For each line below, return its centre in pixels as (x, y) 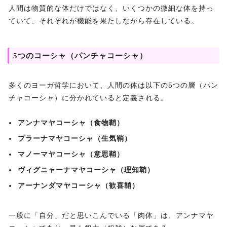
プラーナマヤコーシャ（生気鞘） (75, 139)
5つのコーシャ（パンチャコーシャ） (80, 56)
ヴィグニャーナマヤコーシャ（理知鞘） (86, 170)
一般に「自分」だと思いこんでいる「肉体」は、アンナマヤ (111, 216)
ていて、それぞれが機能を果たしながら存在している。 (104, 21)
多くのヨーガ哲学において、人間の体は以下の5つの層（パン (113, 85)
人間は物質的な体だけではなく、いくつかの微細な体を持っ (111, 8)
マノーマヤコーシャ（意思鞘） (71, 154)
